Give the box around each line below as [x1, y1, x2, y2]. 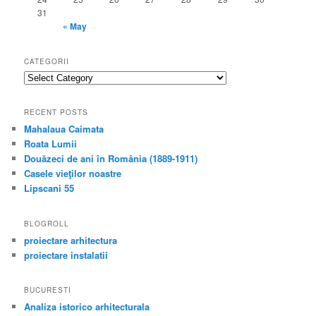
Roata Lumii [24, 137, 78, 151]
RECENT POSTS [24, 107, 89, 118]
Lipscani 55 [24, 181, 75, 195]
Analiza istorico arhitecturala [24, 299, 150, 313]
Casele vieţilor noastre [24, 166, 122, 181]
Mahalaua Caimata [24, 122, 104, 136]
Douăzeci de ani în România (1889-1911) [24, 152, 198, 166]
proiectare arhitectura [24, 233, 118, 247]
